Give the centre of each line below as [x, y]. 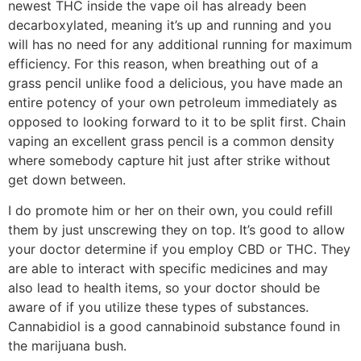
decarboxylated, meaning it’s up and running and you [170, 25]
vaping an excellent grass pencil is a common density [171, 141]
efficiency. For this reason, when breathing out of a [163, 63]
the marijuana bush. [67, 346]
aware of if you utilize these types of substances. [158, 307]
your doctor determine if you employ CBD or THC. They [179, 249]
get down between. [67, 179]
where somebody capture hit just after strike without [169, 160]
